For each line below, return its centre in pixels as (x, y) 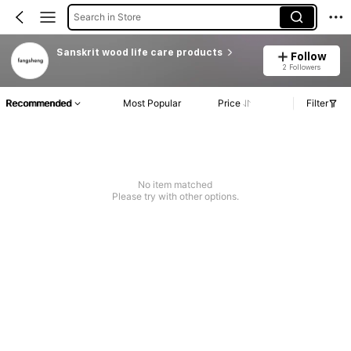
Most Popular (152, 103)
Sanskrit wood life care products (139, 52)
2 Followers (302, 67)
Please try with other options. (175, 197)
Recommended (38, 103)
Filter (317, 103)
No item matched (175, 185)
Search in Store (107, 16)
